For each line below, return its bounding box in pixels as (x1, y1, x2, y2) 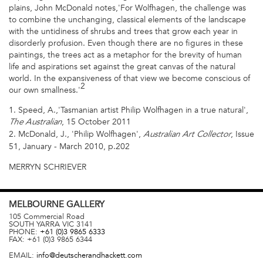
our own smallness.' (9, 85, 80, 95)
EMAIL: (9, 250, 36, 260)
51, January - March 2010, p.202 (9, 141, 130, 152)
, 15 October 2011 (62, 117, 131, 127)
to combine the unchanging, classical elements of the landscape (9, 14, 246, 25)
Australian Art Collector (143, 131, 231, 140)
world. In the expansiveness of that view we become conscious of (9, 73, 250, 83)
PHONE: (9, 227, 40, 237)
